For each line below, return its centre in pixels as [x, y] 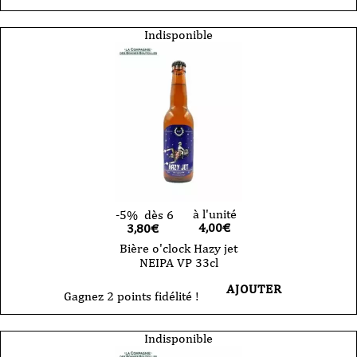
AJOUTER [254, 288]
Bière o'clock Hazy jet [178, 248]
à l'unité [214, 214]
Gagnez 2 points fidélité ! [131, 296]
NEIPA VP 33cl [178, 262]
